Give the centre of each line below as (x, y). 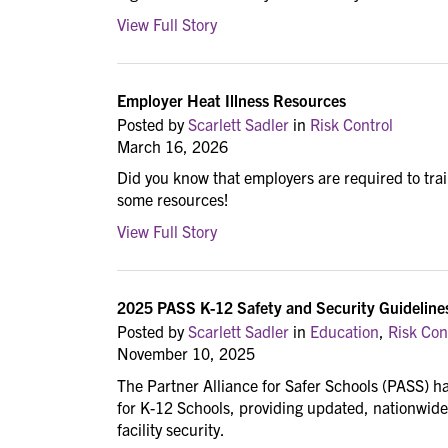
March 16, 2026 (172, 145)
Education (344, 331)
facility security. (171, 428)
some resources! (173, 199)
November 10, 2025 (186, 353)
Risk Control (351, 123)
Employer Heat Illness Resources (231, 99)
